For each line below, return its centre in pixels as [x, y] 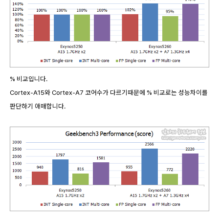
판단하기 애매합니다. [38, 106]
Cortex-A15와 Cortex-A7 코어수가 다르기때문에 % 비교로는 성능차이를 [109, 93]
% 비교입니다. [29, 79]
